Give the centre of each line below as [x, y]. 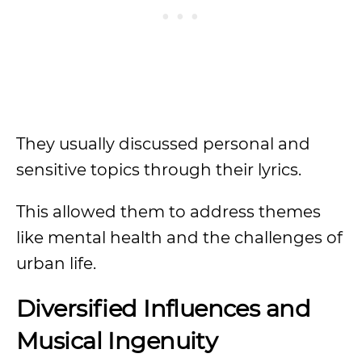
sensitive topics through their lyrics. [161, 170]
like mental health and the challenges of [179, 238]
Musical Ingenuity [120, 341]
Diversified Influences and [164, 308]
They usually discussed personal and [163, 144]
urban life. [56, 263]
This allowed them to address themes [168, 212]
